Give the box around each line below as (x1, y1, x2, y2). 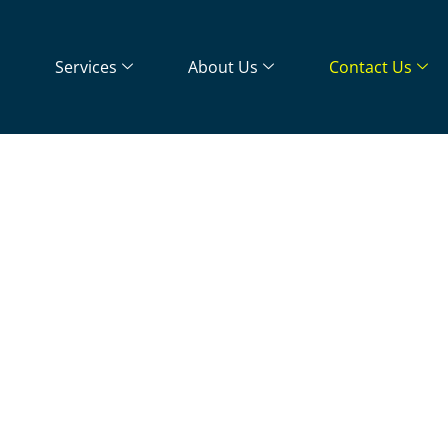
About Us (187, 55, 258, 78)
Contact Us (328, 55, 412, 78)
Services (54, 55, 117, 78)
